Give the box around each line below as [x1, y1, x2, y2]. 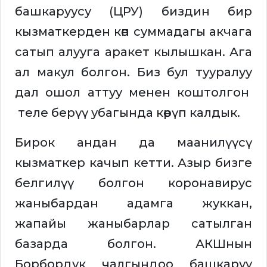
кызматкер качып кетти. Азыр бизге [15, 156, 252, 170]
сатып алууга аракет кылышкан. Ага [15, 45, 252, 60]
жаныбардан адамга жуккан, [15, 196, 252, 211]
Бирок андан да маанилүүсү [15, 135, 252, 150]
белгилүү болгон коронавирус [15, 176, 252, 191]
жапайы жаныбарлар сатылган [15, 216, 252, 231]
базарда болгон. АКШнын [15, 237, 252, 252]
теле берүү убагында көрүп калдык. [15, 105, 240, 120]
